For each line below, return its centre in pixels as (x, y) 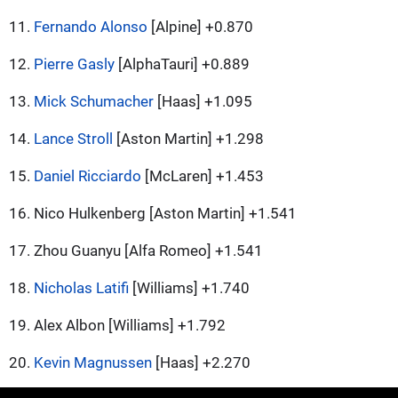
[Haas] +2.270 (201, 362)
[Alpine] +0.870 (200, 26)
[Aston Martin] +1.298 (188, 138)
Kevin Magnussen (93, 362)
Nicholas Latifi (81, 287)
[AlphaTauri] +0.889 (182, 64)
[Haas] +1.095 (203, 101)
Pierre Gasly (74, 64)
